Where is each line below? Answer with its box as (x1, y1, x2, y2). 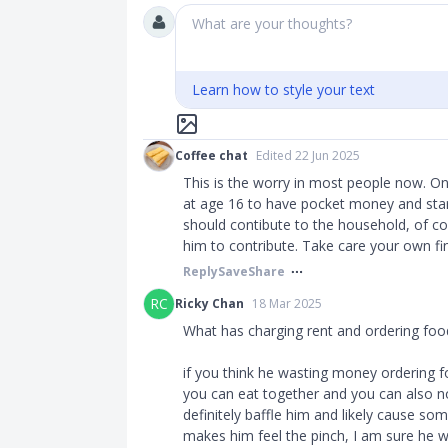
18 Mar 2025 (252, 295, 322, 312)
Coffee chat (175, 147, 248, 164)
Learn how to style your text (192, 80, 375, 99)
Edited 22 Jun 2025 (256, 147, 360, 164)
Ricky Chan (175, 295, 244, 312)
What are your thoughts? (192, 14, 352, 33)
